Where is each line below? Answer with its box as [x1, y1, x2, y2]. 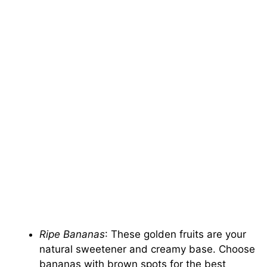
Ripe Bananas [39, 228, 105, 240]
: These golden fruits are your [105, 228, 247, 240]
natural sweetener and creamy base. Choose [39, 243, 256, 255]
